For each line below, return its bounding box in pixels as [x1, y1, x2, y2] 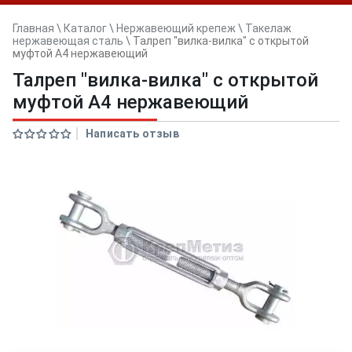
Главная [13, 22, 54, 35]
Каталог [64, 22, 107, 35]
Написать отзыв [86, 127, 179, 140]
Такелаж [245, 22, 291, 35]
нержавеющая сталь [13, 35, 123, 47]
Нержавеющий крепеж [116, 22, 236, 35]
